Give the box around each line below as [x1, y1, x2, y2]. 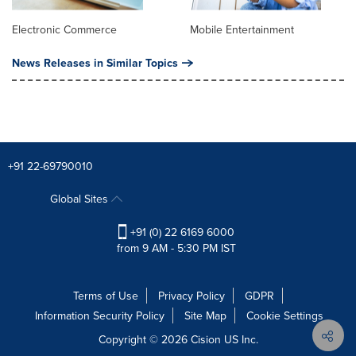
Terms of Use [73, 287, 138, 304]
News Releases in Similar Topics [12, 54, 178, 71]
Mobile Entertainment [190, 21, 294, 37]
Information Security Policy [35, 307, 164, 323]
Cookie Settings [246, 307, 323, 323]
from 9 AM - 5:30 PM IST [116, 239, 236, 256]
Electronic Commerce [12, 21, 117, 37]
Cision [190, 331, 221, 347]
